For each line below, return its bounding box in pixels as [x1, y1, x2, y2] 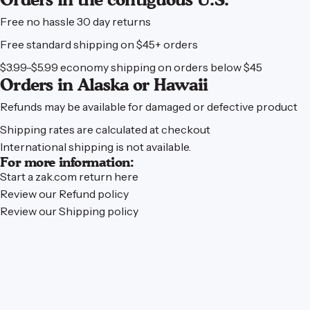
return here [79, 169, 138, 183]
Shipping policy [59, 203, 138, 218]
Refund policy [59, 186, 129, 201]
